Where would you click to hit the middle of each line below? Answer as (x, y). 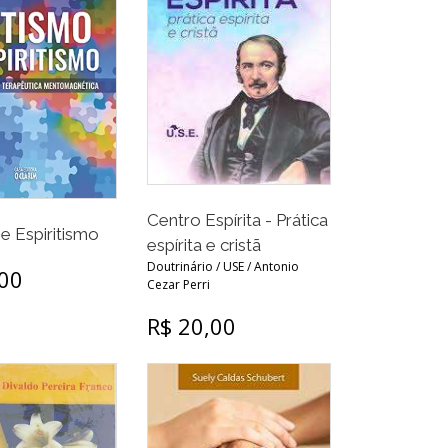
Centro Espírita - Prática (238, 220)
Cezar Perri (179, 285)
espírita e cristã (204, 245)
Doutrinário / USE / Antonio (223, 267)
